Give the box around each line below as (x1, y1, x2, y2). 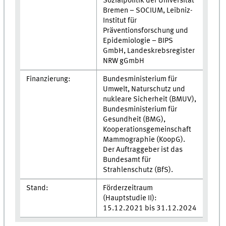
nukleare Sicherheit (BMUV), (102, 95, 196, 104)
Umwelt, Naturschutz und (102, 85, 185, 94)
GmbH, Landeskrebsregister (102, 47, 195, 55)
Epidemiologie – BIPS (102, 37, 173, 45)
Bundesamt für (102, 156, 151, 164)
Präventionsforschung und (102, 27, 188, 35)
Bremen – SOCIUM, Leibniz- (102, 7, 193, 15)
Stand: (26, 184, 48, 193)
